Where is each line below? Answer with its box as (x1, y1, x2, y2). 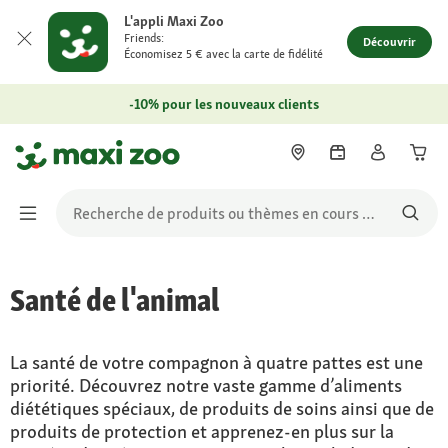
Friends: (124, 30, 164, 46)
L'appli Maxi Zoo (124, 12, 224, 30)
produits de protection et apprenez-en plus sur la (10, 419, 394, 444)
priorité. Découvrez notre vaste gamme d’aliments (10, 373, 402, 398)
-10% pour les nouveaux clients (129, 95, 319, 113)
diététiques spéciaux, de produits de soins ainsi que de (10, 396, 434, 421)
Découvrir (363, 34, 416, 50)
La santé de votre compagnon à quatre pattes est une (10, 350, 423, 375)
